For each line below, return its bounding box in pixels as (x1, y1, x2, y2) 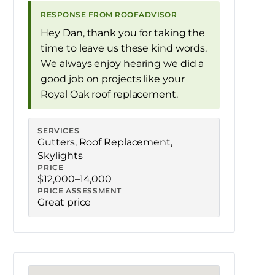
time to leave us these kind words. (41, 42, 207, 54)
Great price (37, 196, 91, 208)
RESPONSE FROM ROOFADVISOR (41, 10, 177, 19)
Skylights (37, 150, 83, 161)
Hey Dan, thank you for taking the (41, 27, 206, 39)
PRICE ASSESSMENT (37, 186, 122, 195)
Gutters (37, 136, 75, 148)
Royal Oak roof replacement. (41, 88, 178, 100)
